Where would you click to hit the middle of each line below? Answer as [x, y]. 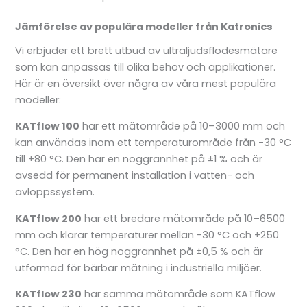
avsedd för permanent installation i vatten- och [135, 176]
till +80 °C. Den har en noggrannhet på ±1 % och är [139, 159]
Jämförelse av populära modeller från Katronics [145, 27]
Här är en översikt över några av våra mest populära [146, 83]
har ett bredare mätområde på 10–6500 [184, 218]
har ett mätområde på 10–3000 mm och [183, 126]
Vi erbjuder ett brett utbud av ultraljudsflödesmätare [147, 50]
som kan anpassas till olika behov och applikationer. [146, 67]
